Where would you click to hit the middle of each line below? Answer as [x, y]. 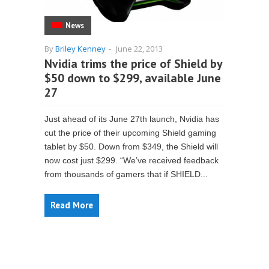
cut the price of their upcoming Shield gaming [130, 133]
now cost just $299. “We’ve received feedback [131, 160]
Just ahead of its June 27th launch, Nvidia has [132, 119]
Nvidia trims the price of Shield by [133, 64]
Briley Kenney [80, 49]
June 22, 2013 [139, 49]
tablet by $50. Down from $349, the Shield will [131, 147]
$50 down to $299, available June [133, 78]
